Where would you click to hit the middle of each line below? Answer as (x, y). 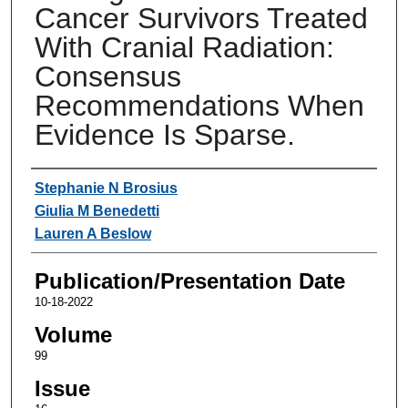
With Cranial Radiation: (184, 47)
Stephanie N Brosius (106, 188)
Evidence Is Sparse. (164, 134)
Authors (68, 186)
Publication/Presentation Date (189, 280)
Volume (73, 334)
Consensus (107, 76)
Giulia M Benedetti (97, 210)
